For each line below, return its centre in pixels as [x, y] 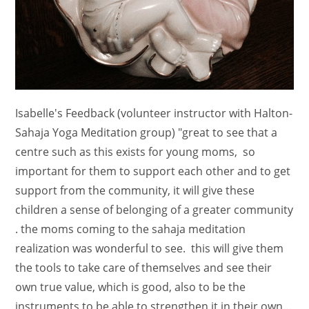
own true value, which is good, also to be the [131, 287]
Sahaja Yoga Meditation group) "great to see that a [147, 133]
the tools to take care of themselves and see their [144, 268]
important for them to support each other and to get [153, 171]
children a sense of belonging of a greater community [154, 210]
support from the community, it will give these [135, 191]
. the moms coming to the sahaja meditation [131, 229]
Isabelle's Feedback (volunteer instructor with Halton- [154, 113]
